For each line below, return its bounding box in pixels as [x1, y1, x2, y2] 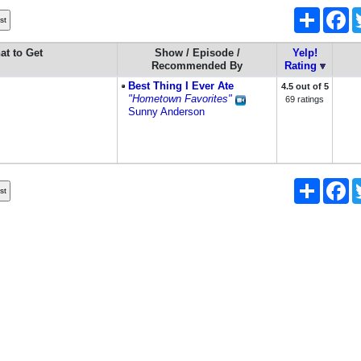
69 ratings [285, 94, 324, 104]
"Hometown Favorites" [128, 93, 232, 105]
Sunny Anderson [128, 106, 205, 118]
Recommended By [151, 60, 243, 72]
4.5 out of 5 [280, 81, 329, 91]
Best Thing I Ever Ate [128, 80, 234, 92]
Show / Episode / [154, 47, 240, 59]
